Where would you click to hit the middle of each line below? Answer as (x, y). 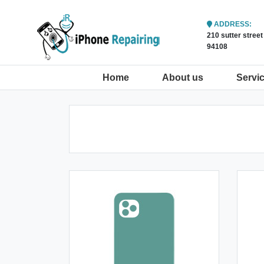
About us (183, 77)
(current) (148, 77)
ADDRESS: (232, 24)
